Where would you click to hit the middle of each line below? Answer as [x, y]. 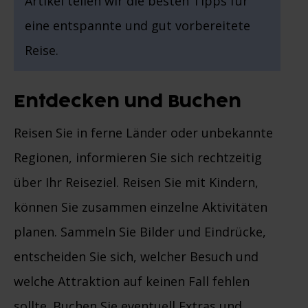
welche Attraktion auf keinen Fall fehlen [132, 282]
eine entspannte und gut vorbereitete [137, 26]
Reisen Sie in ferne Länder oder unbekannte [143, 133]
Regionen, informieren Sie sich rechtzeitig [138, 158]
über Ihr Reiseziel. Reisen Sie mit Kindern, [136, 183]
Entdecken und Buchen [128, 102]
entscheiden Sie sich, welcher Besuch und [136, 257]
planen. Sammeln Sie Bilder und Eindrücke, [140, 232]
